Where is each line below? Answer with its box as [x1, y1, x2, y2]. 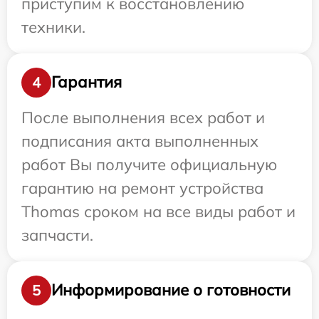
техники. [21, 16, 85, 37]
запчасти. [21, 224, 93, 245]
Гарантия [51, 72, 122, 93]
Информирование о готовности [51, 280, 291, 300]
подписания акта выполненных [21, 130, 258, 151]
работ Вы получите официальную [21, 154, 277, 174]
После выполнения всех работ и [21, 107, 265, 127]
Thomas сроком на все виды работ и [21, 201, 296, 221]
